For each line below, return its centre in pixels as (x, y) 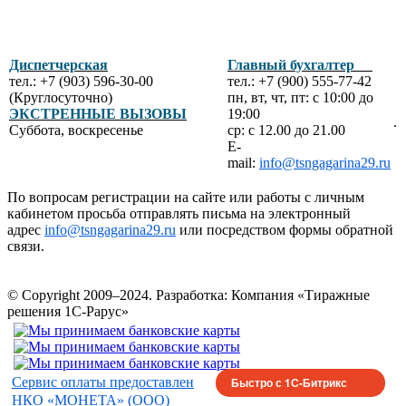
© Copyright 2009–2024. (80, 295)
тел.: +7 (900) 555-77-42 (301, 81)
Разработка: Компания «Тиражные (263, 295)
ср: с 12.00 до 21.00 (288, 130)
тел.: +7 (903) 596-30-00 (81, 81)
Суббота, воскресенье (76, 130)
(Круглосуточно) (61, 97)
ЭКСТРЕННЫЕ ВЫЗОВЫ (98, 113)
